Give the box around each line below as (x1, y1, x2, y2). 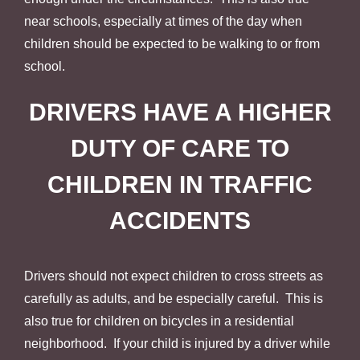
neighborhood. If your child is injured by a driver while (24, 336, 330, 350)
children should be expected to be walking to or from (24, 36, 320, 51)
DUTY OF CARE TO (71, 134, 289, 162)
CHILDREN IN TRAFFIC (47, 170, 313, 198)
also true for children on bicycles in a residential (24, 313, 294, 328)
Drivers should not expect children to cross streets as (24, 268, 323, 283)
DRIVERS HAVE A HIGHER (28, 98, 332, 125)
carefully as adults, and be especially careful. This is (24, 291, 323, 305)
